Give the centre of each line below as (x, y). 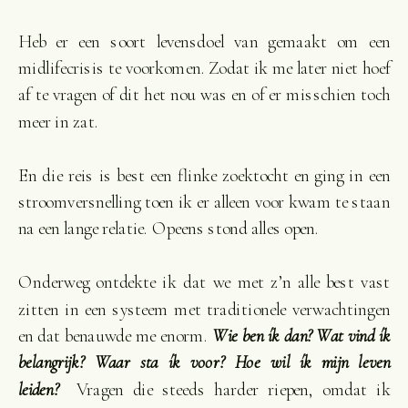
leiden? (47, 389)
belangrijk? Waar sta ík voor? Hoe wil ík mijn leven (204, 363)
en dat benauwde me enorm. (115, 336)
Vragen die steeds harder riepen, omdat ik (234, 389)
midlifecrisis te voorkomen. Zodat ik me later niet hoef (204, 68)
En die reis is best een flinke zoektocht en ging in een (204, 175)
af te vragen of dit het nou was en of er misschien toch (204, 95)
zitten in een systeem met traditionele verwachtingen (204, 309)
